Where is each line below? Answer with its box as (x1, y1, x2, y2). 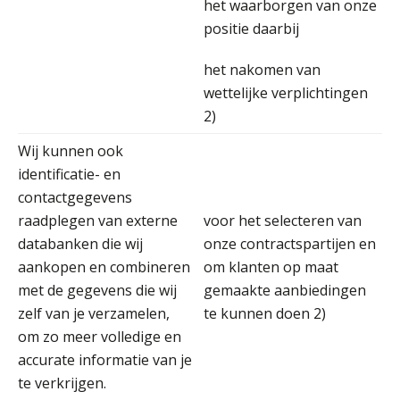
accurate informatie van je (18, 349, 192, 370)
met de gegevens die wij (18, 279, 177, 300)
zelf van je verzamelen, (18, 303, 170, 323)
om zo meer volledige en (18, 326, 181, 346)
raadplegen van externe (18, 210, 178, 230)
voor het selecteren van (204, 210, 362, 230)
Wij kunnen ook (18, 140, 123, 161)
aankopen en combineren (18, 256, 190, 277)
